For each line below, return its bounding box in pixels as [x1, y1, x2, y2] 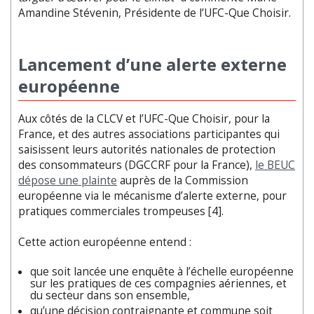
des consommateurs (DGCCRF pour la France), [18, 157, 255, 172]
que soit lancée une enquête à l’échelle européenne [30, 264, 294, 279]
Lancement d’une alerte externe [18, 52, 287, 76]
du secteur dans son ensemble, [30, 287, 190, 303]
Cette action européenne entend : [18, 234, 191, 250]
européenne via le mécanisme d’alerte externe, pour [18, 188, 287, 203]
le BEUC [255, 157, 295, 172]
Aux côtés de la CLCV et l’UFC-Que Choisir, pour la [18, 111, 270, 126]
